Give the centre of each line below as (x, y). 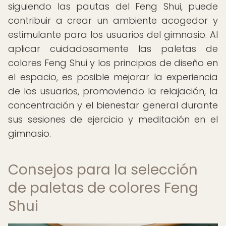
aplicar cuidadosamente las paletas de (113, 49)
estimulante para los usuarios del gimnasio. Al (113, 35)
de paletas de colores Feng (103, 188)
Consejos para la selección (103, 170)
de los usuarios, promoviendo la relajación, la (113, 91)
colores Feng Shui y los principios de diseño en (113, 63)
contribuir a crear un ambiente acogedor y (113, 20)
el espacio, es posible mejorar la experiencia (113, 77)
